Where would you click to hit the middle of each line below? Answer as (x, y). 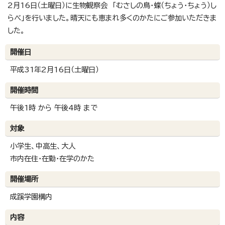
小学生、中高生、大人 (43, 146)
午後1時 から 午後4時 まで (54, 108)
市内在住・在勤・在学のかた (52, 159)
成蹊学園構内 (31, 197)
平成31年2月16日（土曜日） (54, 70)
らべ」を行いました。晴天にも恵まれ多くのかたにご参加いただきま (112, 18)
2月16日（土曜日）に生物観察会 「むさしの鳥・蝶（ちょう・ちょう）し (112, 6)
